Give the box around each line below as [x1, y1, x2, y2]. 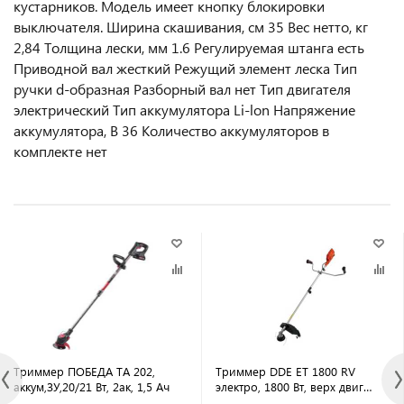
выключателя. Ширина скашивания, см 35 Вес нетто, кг [14, 17, 368, 37]
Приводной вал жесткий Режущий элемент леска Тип [14, 59, 357, 78]
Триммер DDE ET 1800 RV [216, 363, 355, 380]
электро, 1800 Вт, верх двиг [216, 379, 363, 395]
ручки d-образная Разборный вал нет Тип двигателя [14, 79, 351, 99]
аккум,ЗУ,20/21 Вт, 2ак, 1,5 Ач [14, 379, 170, 395]
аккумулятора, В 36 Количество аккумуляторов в [14, 121, 329, 141]
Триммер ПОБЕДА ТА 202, [14, 363, 155, 380]
